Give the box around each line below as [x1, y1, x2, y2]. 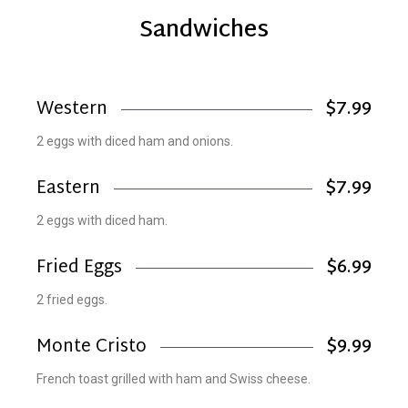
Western [36, 93, 107, 126]
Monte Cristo [36, 331, 147, 363]
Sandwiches [139, 9, 269, 52]
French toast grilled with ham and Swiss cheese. [36, 371, 311, 386]
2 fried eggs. [36, 291, 107, 307]
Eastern [36, 172, 100, 205]
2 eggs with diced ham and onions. [36, 133, 233, 148]
